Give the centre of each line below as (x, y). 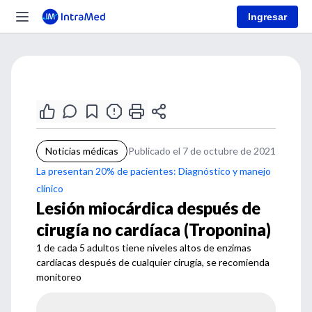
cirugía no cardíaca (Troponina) (154, 229)
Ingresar (267, 16)
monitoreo (59, 277)
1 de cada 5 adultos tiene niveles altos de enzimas (144, 248)
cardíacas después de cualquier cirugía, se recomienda (153, 262)
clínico (50, 188)
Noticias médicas (82, 151)
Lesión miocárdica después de (148, 208)
